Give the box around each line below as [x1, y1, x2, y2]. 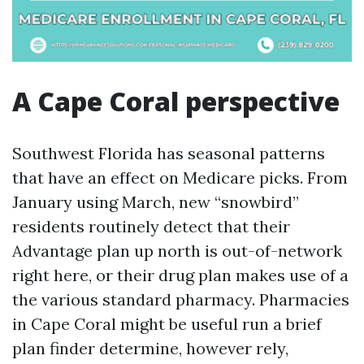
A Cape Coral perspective [12, 84, 340, 119]
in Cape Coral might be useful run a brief [12, 314, 322, 334]
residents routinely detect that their [12, 216, 290, 236]
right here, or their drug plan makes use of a [12, 265, 349, 285]
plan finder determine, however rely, [12, 338, 288, 358]
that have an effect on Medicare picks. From [12, 167, 348, 188]
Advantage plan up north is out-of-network [12, 240, 342, 261]
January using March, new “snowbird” [12, 192, 299, 212]
